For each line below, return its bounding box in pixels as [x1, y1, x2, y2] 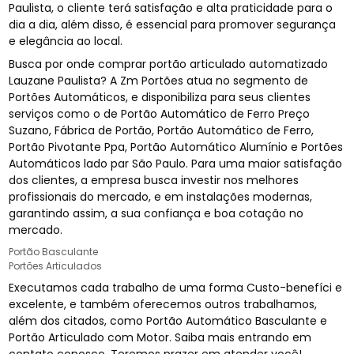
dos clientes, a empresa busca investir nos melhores [9, 172, 299, 189]
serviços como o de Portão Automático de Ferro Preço [9, 106, 311, 122]
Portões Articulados [9, 259, 103, 273]
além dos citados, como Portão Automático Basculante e [9, 313, 328, 330]
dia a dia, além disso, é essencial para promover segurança [9, 17, 337, 33]
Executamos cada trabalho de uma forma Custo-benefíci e [9, 280, 343, 296]
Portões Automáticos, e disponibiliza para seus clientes [9, 89, 311, 106]
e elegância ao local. [9, 33, 123, 50]
